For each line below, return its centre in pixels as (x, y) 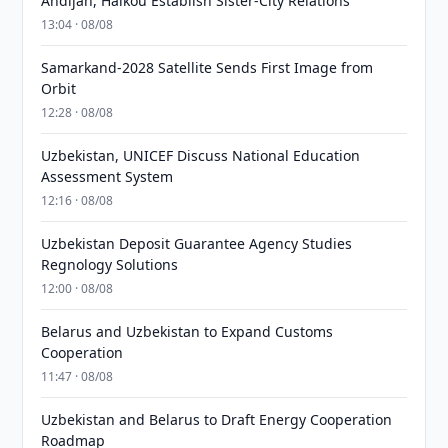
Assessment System (107, 176)
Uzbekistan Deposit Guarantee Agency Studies (197, 243)
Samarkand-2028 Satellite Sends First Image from (207, 67)
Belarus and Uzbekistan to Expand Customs (187, 331)
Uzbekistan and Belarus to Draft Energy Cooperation (217, 419)
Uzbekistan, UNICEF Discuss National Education (201, 155)
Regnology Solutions (110, 264)
